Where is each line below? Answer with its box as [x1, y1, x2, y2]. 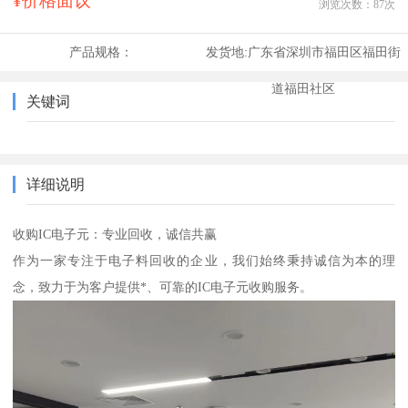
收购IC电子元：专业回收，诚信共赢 [13, 227, 218, 242]
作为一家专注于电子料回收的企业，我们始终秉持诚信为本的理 [13, 253, 395, 269]
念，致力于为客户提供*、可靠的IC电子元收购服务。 [13, 280, 313, 295]
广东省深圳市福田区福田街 [247, 45, 401, 60]
